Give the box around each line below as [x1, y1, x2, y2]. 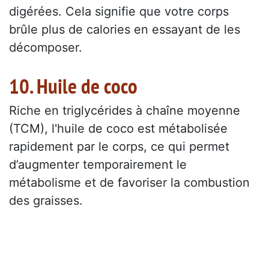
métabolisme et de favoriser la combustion [9, 175, 250, 190]
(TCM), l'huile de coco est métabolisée [9, 121, 228, 136]
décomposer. [9, 40, 82, 55]
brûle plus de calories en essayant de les [9, 22, 240, 37]
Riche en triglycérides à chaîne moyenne [9, 103, 240, 118]
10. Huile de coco [9, 72, 138, 100]
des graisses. [9, 193, 83, 208]
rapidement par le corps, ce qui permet [9, 139, 229, 154]
